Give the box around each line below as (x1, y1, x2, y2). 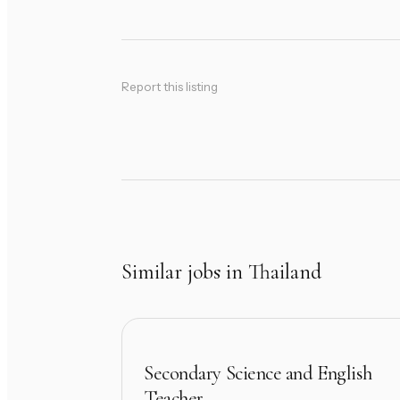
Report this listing (121, 79, 218, 95)
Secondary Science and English (144, 360, 373, 385)
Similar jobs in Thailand (121, 259, 321, 286)
